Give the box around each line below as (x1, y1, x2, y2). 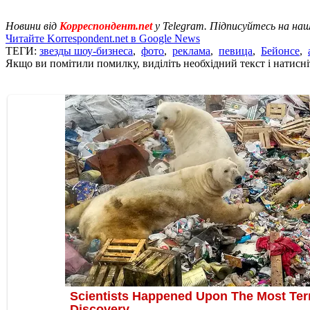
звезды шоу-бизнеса (39, 44, 133, 57)
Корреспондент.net (60, 19, 152, 32)
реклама (172, 44, 210, 57)
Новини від (6, 19, 60, 32)
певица (219, 44, 253, 57)
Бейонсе (261, 44, 300, 57)
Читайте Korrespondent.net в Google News (6, 32, 200, 44)
